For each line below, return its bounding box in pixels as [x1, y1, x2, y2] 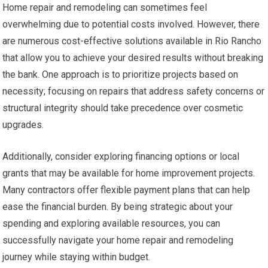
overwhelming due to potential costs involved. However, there [2, 19, 260, 31]
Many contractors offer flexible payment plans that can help [2, 184, 251, 196]
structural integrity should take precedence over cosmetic [2, 102, 243, 114]
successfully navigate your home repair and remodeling [2, 234, 234, 246]
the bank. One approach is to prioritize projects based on [2, 69, 239, 81]
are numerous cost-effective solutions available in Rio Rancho [2, 35, 262, 47]
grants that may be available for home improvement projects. [2, 167, 255, 179]
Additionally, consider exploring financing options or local [2, 151, 240, 163]
